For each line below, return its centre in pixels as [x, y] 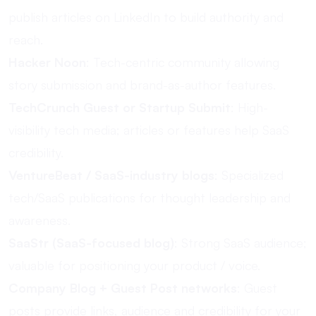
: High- [249, 107]
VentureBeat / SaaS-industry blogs [111, 175]
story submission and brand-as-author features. [142, 85]
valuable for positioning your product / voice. [134, 265]
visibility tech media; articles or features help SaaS [149, 130]
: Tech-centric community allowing [183, 62]
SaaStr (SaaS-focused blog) [91, 243]
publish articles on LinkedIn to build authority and [146, 17]
